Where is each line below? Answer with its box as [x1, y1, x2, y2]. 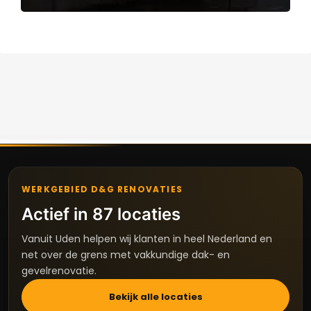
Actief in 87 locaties [22, 204, 180, 225]
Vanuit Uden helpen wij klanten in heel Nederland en [22, 232, 272, 246]
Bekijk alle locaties [108, 290, 203, 304]
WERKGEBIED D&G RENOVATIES [22, 183, 183, 196]
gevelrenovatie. [22, 264, 96, 278]
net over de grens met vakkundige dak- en [22, 248, 230, 262]
